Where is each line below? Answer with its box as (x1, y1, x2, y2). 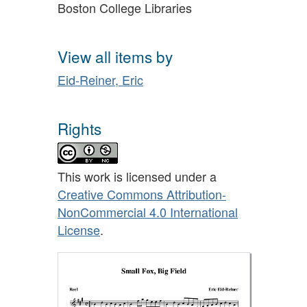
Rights (58, 116, 101, 139)
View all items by (58, 45, 173, 67)
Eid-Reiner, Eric (58, 71, 143, 89)
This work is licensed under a (58, 167, 217, 186)
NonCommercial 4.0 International (58, 203, 238, 221)
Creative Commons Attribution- (58, 185, 226, 204)
